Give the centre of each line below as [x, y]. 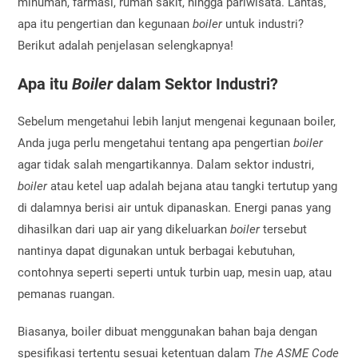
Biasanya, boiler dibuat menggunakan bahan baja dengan [168, 331]
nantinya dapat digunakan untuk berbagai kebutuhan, [157, 251]
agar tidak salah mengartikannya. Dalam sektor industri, [166, 164]
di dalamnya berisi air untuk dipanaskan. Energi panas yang [175, 207]
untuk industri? [263, 24]
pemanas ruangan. [68, 294]
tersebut [284, 229]
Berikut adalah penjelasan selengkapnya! [126, 45]
